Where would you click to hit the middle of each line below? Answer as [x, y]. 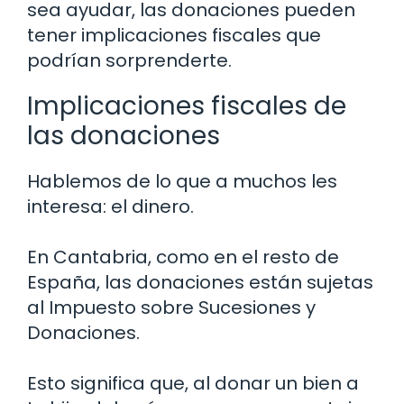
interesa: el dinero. [110, 207]
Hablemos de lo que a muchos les [182, 182]
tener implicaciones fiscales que [174, 36]
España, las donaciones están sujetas [200, 283]
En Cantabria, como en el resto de [183, 257]
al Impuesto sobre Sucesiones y [171, 308]
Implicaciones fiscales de [187, 106]
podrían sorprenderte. [129, 61]
